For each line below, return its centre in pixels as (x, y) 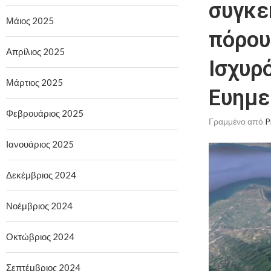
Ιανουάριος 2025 (40, 144)
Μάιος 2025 (30, 20)
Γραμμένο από (237, 121)
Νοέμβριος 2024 (39, 205)
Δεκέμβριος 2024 (41, 175)
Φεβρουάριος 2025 (45, 113)
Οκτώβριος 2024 (40, 236)
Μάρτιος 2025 (34, 82)
